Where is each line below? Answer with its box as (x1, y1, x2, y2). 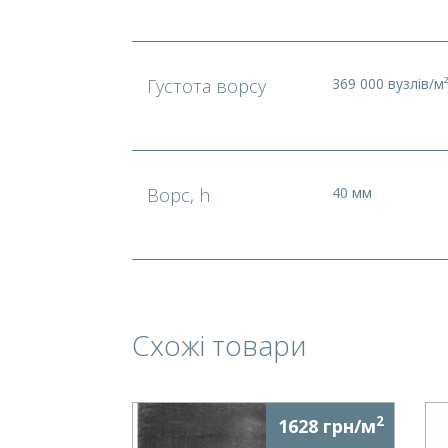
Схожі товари (132, 326, 307, 364)
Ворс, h (147, 183, 210, 207)
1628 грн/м (277, 414, 376, 438)
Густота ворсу (147, 74, 266, 98)
